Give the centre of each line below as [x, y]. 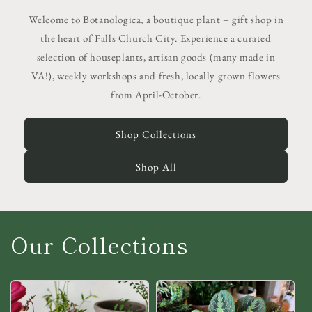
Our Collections [100, 244]
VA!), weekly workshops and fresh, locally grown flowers [156, 76]
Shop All [156, 166]
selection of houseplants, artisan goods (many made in [156, 57]
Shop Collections [156, 134]
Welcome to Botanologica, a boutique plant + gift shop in [156, 19]
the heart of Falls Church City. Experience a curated [156, 38]
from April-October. [156, 94]
